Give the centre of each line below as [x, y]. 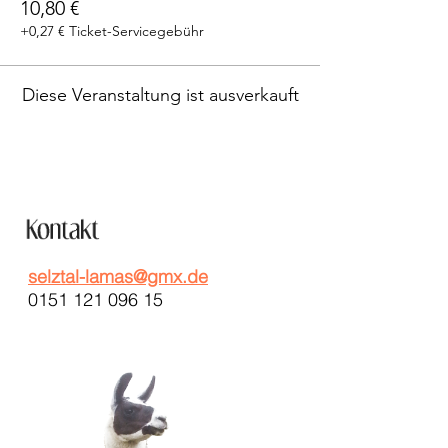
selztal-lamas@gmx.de [118, 276]
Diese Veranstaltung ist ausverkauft [160, 95]
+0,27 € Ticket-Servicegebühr [112, 31]
